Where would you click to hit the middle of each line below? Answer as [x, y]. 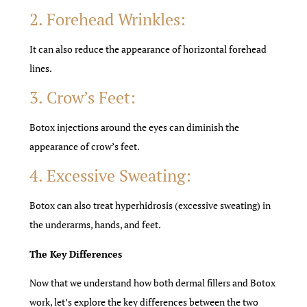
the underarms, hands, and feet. [96, 225]
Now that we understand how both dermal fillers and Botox [153, 283]
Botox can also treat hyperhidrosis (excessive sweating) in [150, 206]
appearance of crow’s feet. [85, 146]
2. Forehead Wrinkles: [108, 19]
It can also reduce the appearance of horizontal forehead [148, 49]
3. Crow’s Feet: [83, 97]
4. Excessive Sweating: [111, 176]
